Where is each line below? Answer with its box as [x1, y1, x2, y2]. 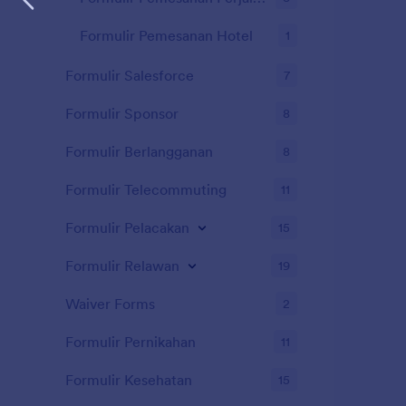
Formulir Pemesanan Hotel [80, 26, 253, 44]
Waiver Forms [65, 295, 155, 313]
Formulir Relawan [65, 256, 179, 275]
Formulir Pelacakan [65, 218, 189, 237]
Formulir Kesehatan [65, 371, 192, 389]
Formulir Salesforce [65, 66, 194, 84]
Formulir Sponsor [65, 104, 179, 122]
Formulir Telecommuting [65, 180, 227, 198]
